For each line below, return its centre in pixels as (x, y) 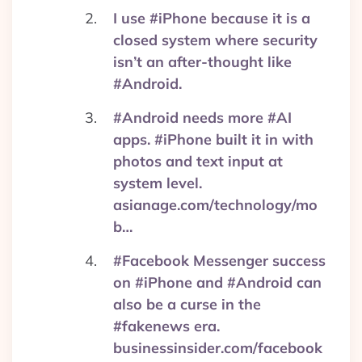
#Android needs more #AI (202, 118)
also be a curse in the (187, 304)
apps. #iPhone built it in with (213, 139)
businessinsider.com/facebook (218, 348)
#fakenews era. (166, 326)
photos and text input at (198, 161)
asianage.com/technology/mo (215, 205)
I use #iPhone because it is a (212, 18)
